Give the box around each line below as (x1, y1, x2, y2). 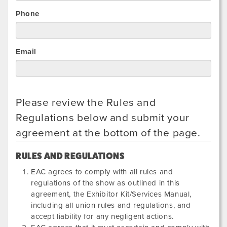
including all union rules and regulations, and (31, 201, 191, 210)
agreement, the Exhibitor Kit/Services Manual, (31, 190, 192, 199)
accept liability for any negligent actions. (31, 212, 174, 221)
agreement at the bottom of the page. (16, 127, 201, 139)
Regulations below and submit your (16, 111, 190, 124)
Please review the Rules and (16, 96, 156, 109)
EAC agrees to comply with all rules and (31, 167, 173, 176)
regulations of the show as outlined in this (31, 178, 180, 187)
